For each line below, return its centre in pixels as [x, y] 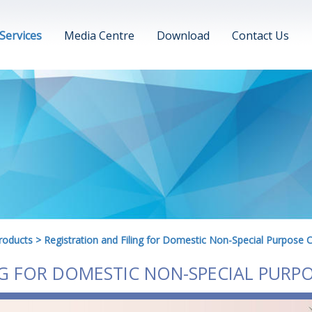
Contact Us [260, 36]
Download [183, 36]
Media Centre [99, 36]
